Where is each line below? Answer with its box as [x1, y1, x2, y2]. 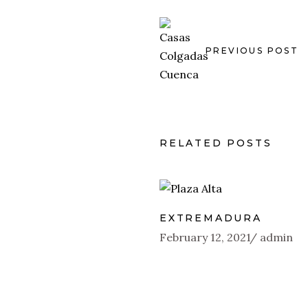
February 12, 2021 [159, 230, 251, 244]
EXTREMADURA [159, 211, 262, 224]
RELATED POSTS [159, 137, 272, 149]
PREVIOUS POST [206, 45, 299, 56]
